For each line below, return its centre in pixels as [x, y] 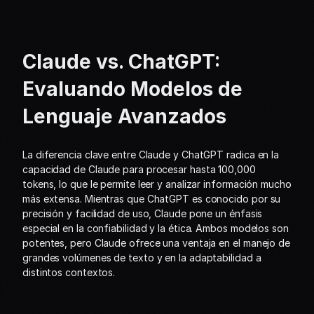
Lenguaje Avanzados [124, 116]
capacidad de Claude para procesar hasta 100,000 [139, 169]
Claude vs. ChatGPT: [121, 62]
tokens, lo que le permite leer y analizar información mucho [157, 184]
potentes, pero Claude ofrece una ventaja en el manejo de [156, 243]
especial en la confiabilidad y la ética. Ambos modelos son [156, 228]
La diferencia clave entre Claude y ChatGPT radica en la [151, 155]
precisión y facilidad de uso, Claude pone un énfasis [143, 213]
